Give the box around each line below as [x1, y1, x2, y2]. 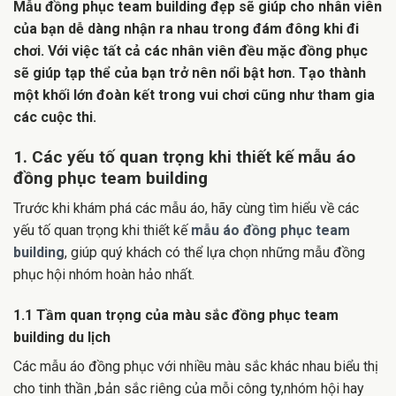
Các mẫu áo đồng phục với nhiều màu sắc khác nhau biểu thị [13, 357, 378, 375]
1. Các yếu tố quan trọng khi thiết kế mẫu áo [13, 146, 355, 167]
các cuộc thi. [13, 108, 96, 126]
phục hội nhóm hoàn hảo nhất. [13, 266, 194, 284]
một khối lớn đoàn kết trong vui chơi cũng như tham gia [13, 86, 375, 103]
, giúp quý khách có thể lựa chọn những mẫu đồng [65, 244, 365, 262]
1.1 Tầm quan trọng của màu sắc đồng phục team [13, 306, 339, 324]
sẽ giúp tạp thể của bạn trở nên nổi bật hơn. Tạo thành [13, 64, 366, 81]
